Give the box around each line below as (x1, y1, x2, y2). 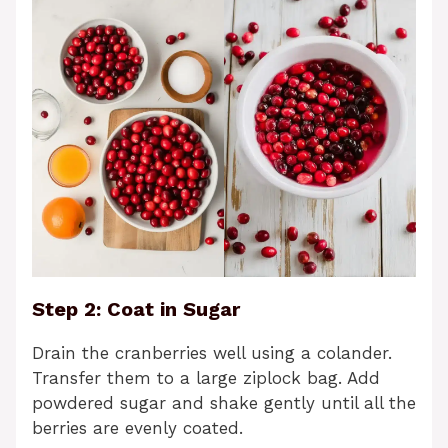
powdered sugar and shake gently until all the (32, 393, 416, 414)
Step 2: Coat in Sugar (32, 297, 240, 322)
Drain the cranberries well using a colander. (32, 343, 392, 364)
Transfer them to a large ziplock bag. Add (32, 368, 380, 389)
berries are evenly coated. (32, 418, 243, 439)
